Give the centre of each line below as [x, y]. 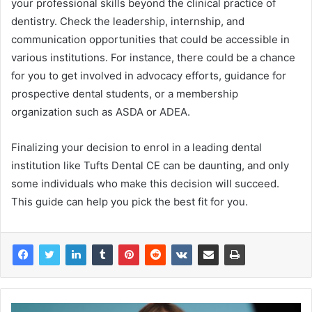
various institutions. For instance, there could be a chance [153, 57]
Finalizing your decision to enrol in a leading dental [136, 147]
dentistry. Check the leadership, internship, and [128, 21]
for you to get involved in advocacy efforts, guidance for [149, 75]
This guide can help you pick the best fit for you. [130, 201]
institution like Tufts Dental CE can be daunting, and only [150, 165]
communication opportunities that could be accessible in [150, 39]
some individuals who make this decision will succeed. [145, 183]
